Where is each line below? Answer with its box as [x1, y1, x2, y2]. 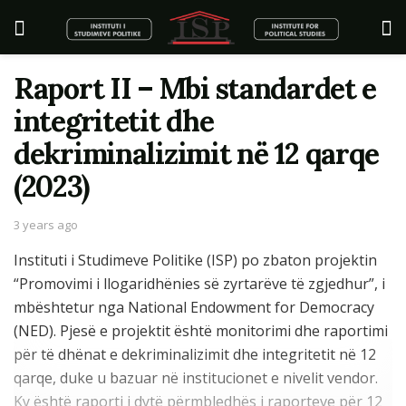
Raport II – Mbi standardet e [14, 70, 377, 107]
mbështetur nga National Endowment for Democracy [14, 296, 374, 317]
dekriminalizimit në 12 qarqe [14, 135, 380, 172]
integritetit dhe [14, 102, 214, 140]
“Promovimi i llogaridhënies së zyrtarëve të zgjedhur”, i [14, 273, 385, 294]
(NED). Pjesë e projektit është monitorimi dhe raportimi [14, 320, 388, 341]
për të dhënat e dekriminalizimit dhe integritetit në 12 [14, 343, 376, 364]
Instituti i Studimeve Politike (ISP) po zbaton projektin [14, 249, 377, 270]
